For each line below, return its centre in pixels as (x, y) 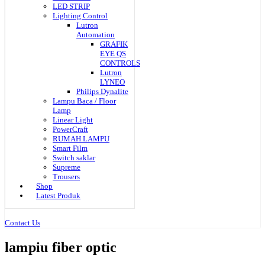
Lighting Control (80, 16)
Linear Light (73, 120)
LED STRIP (71, 6)
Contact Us (22, 223)
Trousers (66, 177)
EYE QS (113, 54)
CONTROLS (120, 63)
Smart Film (70, 148)
